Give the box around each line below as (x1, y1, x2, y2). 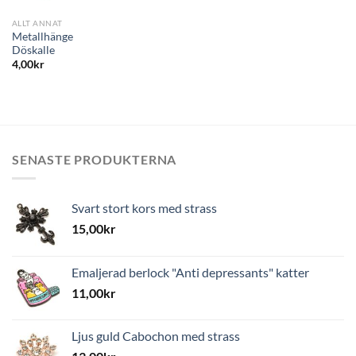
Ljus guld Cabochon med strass (72, 328, 240, 344)
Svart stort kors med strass (72, 200, 217, 216)
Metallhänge (11, 29, 73, 43)
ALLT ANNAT (11, 18, 63, 29)
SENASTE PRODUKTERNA (12, 151, 177, 167)
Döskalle (11, 43, 55, 56)
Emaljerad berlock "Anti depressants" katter (72, 265, 309, 281)
